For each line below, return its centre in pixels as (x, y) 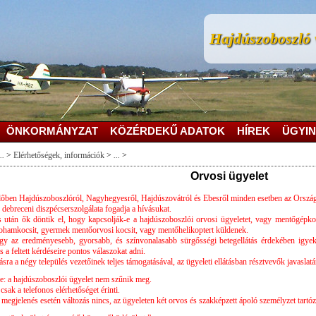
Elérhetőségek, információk (59, 155)
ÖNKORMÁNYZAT (52, 131)
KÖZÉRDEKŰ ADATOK (168, 131)
